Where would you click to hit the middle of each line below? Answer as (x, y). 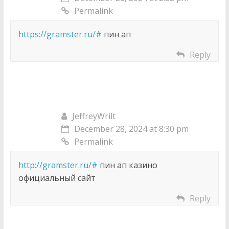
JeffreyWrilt (94, 116)
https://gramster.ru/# (60, 35)
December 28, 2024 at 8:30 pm (131, 129)
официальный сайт (57, 178)
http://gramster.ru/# (58, 165)
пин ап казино (127, 165)
